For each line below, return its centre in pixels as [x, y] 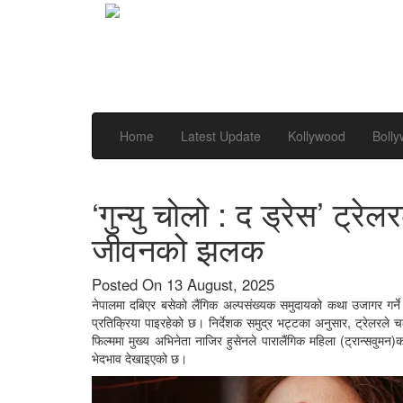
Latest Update [221, 136]
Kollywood [317, 136]
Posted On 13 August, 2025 [183, 284]
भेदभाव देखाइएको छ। [139, 358]
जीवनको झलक [178, 248]
